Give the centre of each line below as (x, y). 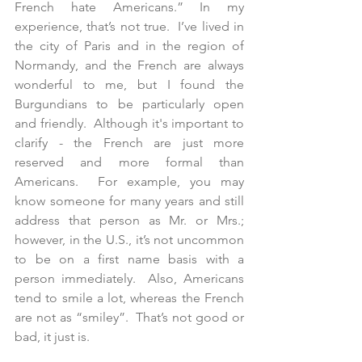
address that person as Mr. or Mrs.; (129, 220)
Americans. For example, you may (129, 181)
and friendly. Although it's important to (129, 123)
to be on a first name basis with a (129, 259)
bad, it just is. (54, 336)
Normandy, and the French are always (129, 65)
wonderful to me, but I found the (129, 84)
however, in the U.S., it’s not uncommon (129, 239)
